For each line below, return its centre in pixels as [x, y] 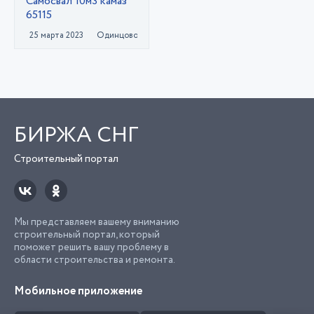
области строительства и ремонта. [95, 260]
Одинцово [117, 35]
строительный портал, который [87, 235]
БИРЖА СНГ [76, 135]
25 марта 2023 [56, 35]
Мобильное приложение [78, 291]
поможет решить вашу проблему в [91, 247]
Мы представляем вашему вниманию [97, 222]
